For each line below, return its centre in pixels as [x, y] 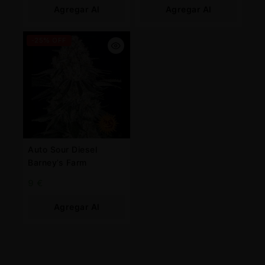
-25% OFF [49, 40]
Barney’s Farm [57, 162]
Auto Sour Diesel [62, 149]
